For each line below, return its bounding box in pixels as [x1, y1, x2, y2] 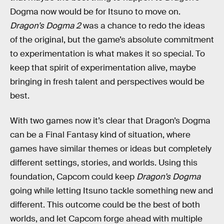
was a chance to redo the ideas [81, 20, 205, 31]
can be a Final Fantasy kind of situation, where [10, 129, 190, 140]
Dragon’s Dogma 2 [10, 20, 81, 31]
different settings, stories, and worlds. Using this [10, 157, 197, 168]
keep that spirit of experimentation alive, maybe [10, 62, 196, 73]
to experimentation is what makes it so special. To [10, 48, 205, 59]
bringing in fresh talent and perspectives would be [10, 76, 204, 87]
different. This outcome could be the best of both [10, 199, 200, 210]
